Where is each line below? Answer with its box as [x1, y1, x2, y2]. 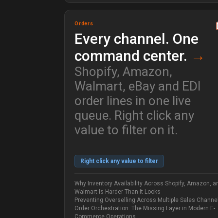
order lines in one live [74, 93, 191, 109]
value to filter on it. [74, 123, 178, 138]
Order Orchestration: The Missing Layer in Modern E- [74, 205, 215, 212]
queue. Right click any [74, 108, 194, 123]
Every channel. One [74, 30, 199, 48]
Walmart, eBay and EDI [74, 79, 201, 94]
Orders [74, 21, 93, 27]
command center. [74, 47, 187, 65]
